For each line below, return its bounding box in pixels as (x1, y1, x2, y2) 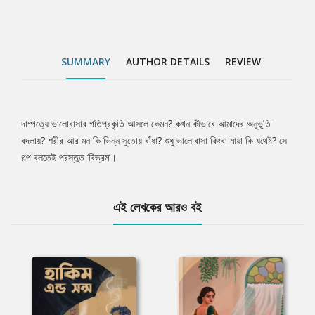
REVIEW (225, 55, 261, 69)
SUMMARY (61, 55, 110, 69)
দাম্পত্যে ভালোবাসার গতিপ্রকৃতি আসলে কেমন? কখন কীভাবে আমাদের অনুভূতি (21, 117, 271, 131)
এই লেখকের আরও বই (113, 198, 202, 216)
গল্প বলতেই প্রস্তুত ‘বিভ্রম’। (21, 150, 117, 165)
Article (20, 153, 80, 181)
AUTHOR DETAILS (126, 55, 210, 69)
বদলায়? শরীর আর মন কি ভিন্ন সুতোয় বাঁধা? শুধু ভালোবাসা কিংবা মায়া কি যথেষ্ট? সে (21, 134, 287, 148)
